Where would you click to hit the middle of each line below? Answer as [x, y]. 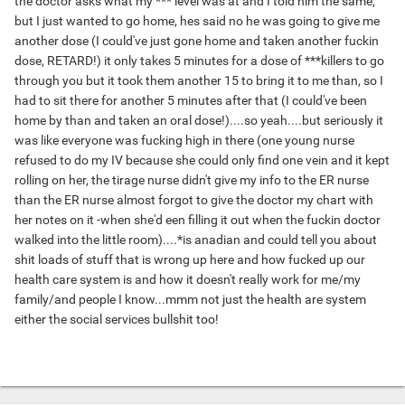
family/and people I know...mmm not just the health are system [190, 300]
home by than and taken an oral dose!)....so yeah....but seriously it [199, 121]
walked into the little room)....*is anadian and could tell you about [196, 240]
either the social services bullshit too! [117, 320]
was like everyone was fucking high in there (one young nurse [184, 141]
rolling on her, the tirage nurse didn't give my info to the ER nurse [192, 180]
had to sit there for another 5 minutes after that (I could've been [191, 101]
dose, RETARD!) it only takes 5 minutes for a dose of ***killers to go [199, 61]
